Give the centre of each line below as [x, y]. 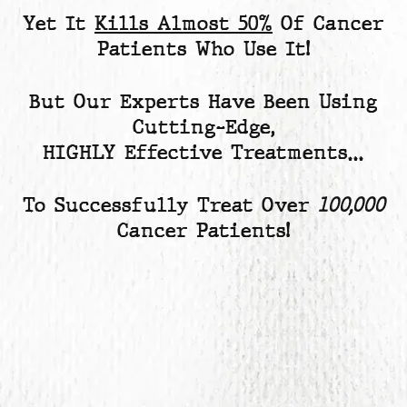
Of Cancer [328, 24]
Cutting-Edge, [203, 127]
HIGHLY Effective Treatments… [203, 153]
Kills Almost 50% [184, 24]
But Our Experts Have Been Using [203, 102]
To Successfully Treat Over [170, 205]
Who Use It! [248, 49]
